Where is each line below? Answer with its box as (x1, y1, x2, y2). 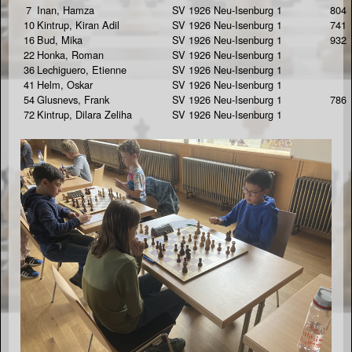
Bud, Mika (37, 32, 82, 48)
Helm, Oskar (37, 77, 93, 93)
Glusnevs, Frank (37, 92, 109, 108)
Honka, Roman (37, 47, 104, 63)
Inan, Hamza (37, 2, 94, 18)
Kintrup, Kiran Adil (37, 17, 119, 33)
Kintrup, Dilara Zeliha (37, 107, 132, 123)
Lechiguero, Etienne (37, 62, 126, 78)
